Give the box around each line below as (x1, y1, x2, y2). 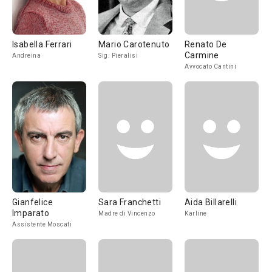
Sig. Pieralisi (98, 52, 138, 59)
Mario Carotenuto (98, 39, 170, 49)
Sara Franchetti (98, 197, 161, 207)
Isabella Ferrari (12, 39, 72, 49)
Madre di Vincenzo (98, 210, 155, 217)
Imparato (12, 208, 50, 218)
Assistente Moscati (12, 221, 72, 228)
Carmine (185, 50, 219, 60)
